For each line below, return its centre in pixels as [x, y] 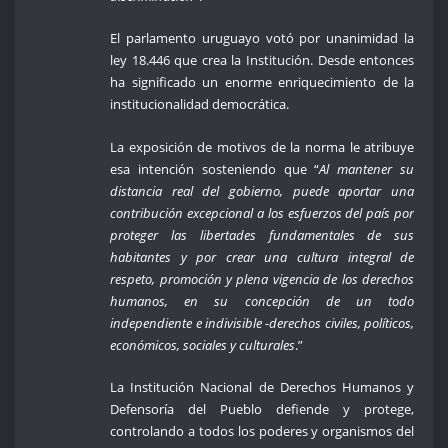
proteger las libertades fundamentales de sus [262, 234]
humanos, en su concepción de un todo [262, 300]
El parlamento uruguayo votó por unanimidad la [262, 38]
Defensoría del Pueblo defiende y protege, [262, 409]
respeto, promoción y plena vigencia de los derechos [262, 278]
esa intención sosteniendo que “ [215, 168]
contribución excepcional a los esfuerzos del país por [262, 212]
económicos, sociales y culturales [203, 344]
